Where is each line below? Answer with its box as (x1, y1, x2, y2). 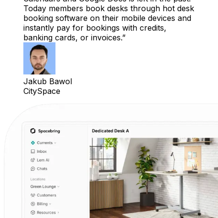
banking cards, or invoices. (23, 33, 122, 43)
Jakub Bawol (23, 76, 72, 87)
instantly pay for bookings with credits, (23, 23, 166, 33)
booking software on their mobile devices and (23, 13, 191, 23)
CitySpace (23, 86, 60, 96)
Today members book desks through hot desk (23, 3, 194, 14)
